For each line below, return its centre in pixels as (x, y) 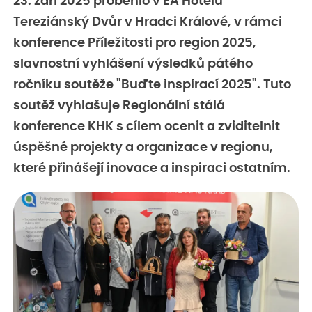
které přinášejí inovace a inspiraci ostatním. (152, 169)
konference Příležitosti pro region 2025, (135, 44)
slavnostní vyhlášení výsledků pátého (133, 64)
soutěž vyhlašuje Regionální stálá (119, 106)
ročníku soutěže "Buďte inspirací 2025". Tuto (152, 85)
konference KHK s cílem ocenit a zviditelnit (147, 127)
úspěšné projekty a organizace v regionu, (143, 148)
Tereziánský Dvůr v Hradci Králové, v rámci (148, 23)
